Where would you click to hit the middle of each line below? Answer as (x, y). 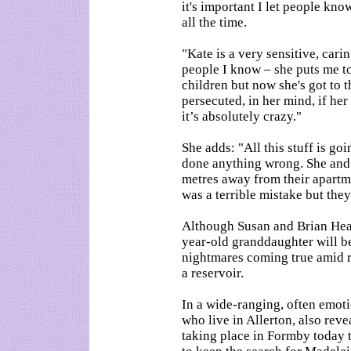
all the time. (214, 22)
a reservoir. (213, 273)
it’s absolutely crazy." (242, 116)
